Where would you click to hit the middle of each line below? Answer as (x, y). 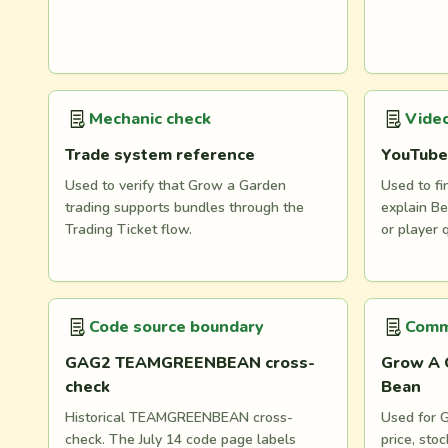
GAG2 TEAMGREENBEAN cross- (190, 363)
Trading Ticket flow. (128, 229)
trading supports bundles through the (184, 207)
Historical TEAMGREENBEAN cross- (179, 417)
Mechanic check (150, 119)
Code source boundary (176, 327)
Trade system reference (160, 155)
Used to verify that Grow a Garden (175, 185)
